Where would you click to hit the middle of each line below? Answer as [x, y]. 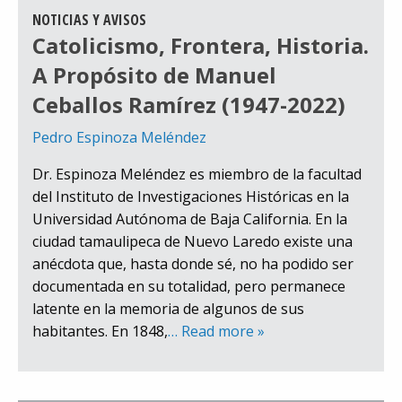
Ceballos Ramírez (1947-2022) [189, 105]
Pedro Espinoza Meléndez [119, 138]
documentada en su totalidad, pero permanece [189, 287]
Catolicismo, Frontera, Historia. [201, 46]
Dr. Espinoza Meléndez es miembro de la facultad [197, 175]
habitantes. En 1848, [100, 332]
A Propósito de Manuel [154, 75]
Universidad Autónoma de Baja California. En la [190, 219]
